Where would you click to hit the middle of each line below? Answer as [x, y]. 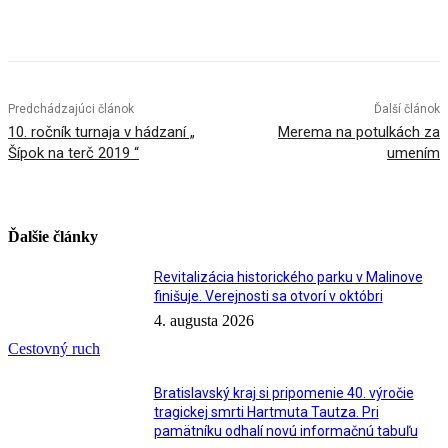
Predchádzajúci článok [71, 109]
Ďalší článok [406, 109]
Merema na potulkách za [358, 132]
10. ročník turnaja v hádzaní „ [101, 132]
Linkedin [255, 17]
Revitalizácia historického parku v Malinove [288, 276]
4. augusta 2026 [203, 320]
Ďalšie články [53, 237]
